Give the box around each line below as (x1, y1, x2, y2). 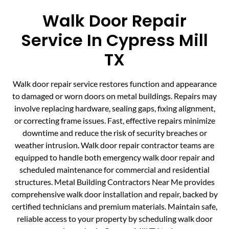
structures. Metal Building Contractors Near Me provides (14, 177, 215, 187)
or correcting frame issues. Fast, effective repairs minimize (14, 116, 215, 126)
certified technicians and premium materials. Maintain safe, (12, 201, 217, 212)
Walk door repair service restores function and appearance (12, 79, 217, 89)
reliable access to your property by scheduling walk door (16, 214, 213, 224)
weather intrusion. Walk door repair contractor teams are (15, 140, 214, 150)
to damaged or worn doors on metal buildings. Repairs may (12, 91, 217, 101)
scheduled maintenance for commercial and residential (19, 165, 210, 175)
